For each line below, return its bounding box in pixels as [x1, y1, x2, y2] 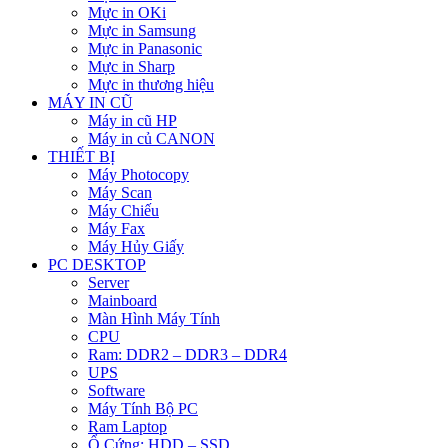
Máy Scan [88, 184, 152, 202]
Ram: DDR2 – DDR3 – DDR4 [88, 346, 287, 364]
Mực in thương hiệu [88, 76, 214, 94]
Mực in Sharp [88, 58, 175, 76]
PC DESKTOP [48, 256, 146, 274]
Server [88, 274, 129, 292]
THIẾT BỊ [48, 148, 115, 166]
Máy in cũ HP [88, 112, 177, 130]
